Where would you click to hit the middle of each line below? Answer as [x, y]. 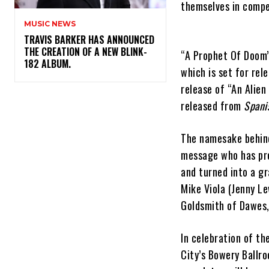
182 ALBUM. [50, 64]
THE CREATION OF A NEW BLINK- [86, 52]
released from [213, 106]
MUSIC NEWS [50, 24]
